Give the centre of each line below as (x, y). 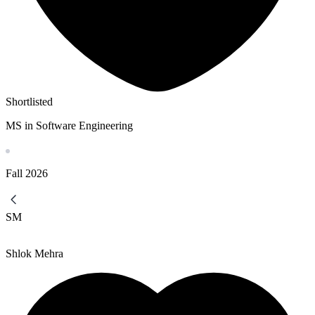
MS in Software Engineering (69, 126)
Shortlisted (29, 102)
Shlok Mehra (34, 254)
